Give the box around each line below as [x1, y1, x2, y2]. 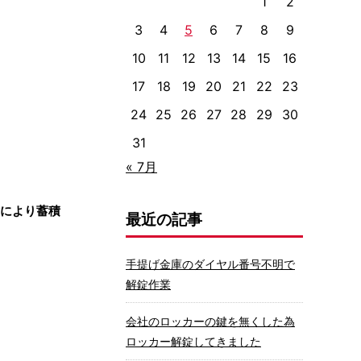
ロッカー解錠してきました [126, 334, 261, 348]
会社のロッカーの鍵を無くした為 [126, 314, 295, 328]
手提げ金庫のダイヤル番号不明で [126, 257, 295, 271]
